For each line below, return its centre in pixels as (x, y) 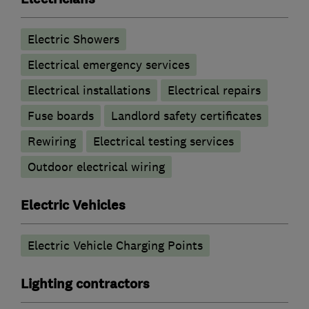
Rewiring (52, 142)
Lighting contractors (85, 285)
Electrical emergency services (109, 65)
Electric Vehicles (73, 206)
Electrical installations (89, 91)
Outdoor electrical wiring (96, 167)
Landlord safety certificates (186, 116)
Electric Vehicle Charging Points (115, 246)
